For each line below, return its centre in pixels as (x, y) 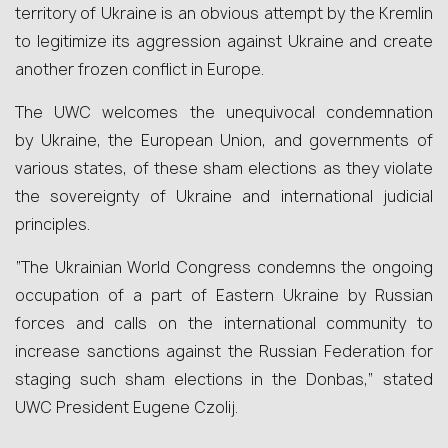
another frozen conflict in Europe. (139, 69)
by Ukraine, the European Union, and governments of (224, 140)
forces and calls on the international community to (224, 323)
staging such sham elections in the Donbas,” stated (224, 379)
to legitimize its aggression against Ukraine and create (224, 41)
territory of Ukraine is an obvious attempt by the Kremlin (224, 13)
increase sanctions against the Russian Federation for (224, 351)
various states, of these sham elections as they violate (224, 168)
